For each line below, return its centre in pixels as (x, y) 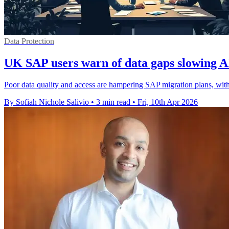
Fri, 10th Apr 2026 (168, 102)
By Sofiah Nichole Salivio (47, 102)
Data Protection (29, 41)
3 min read (113, 102)
